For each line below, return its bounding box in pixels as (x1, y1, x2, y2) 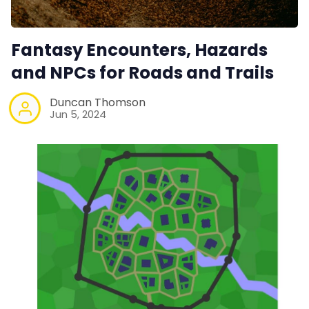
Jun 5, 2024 (50, 108, 106, 121)
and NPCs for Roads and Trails (11, 61, 274, 86)
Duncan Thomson (50, 94, 146, 110)
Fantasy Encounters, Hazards (11, 38, 268, 63)
